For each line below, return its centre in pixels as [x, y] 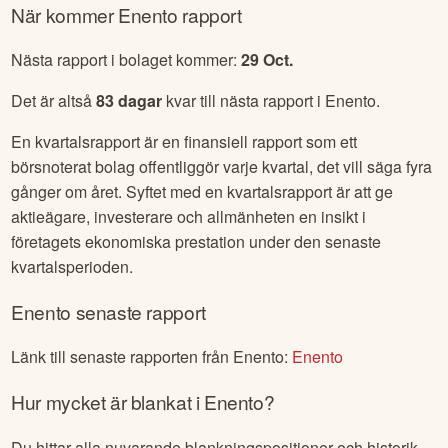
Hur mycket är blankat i [107, 402]
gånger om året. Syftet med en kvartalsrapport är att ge [202, 191]
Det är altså [54, 100]
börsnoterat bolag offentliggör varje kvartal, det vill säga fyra [222, 166]
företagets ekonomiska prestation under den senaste [196, 241]
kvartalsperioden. [72, 266]
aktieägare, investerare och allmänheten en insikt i [189, 216]
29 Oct [265, 59]
